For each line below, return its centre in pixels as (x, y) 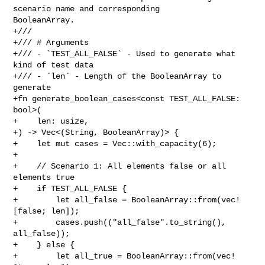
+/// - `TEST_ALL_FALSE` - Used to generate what (125, 54)
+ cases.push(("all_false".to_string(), (120, 222)
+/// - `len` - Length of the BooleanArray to (117, 76)
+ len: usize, (51, 121)
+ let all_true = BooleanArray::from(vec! (125, 256)
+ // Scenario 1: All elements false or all (120, 166)
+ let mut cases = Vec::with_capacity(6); (115, 143)
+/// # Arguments (51, 42)
